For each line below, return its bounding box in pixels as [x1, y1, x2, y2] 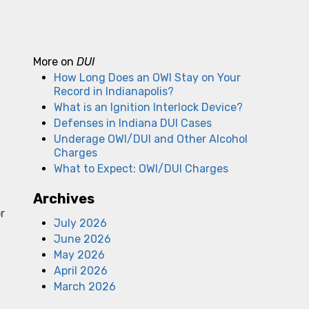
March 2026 [54, 280, 116, 293]
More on [33, 55, 77, 68]
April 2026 [54, 264, 108, 277]
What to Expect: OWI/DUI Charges [54, 162, 228, 175]
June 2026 [54, 232, 111, 246]
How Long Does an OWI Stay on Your [54, 71, 241, 84]
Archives [33, 190, 94, 207]
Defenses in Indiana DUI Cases [54, 117, 212, 130]
